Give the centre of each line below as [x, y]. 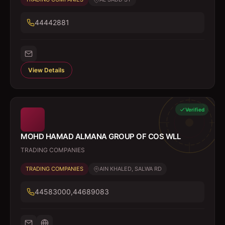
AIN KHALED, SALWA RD [131, 169]
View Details [46, 70]
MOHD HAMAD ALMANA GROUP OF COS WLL [100, 136]
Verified [195, 109]
